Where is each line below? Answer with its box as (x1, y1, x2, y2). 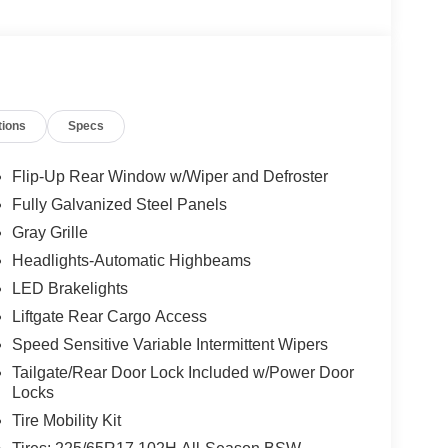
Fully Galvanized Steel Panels (11, 196, 227, 214)
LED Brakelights (11, 280, 128, 298)
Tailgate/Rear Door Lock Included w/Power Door (11, 364, 354, 382)
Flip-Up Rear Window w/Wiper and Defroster (11, 168, 328, 186)
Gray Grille (11, 224, 88, 242)
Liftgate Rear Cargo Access (11, 308, 207, 326)
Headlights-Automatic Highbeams (11, 252, 251, 270)
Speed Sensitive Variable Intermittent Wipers (11, 336, 328, 354)
